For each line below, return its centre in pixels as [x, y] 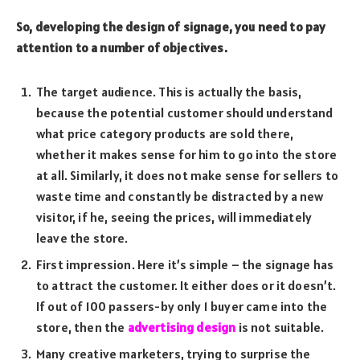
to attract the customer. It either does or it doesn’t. [186, 286]
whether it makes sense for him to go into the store [187, 155]
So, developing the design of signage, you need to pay [171, 27]
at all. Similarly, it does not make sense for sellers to [187, 176]
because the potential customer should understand [185, 113]
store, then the [82, 327]
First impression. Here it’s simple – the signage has [185, 265]
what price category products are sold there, [165, 134]
